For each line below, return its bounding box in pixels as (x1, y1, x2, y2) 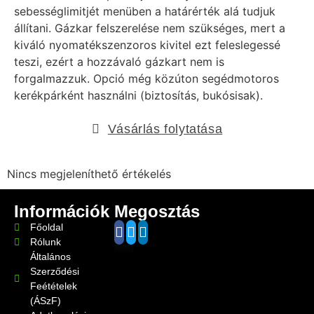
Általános (29, 251, 71, 263)
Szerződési (29, 266, 79, 278)
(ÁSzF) (29, 295, 61, 307)
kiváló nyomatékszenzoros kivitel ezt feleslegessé (14, 37, 280, 52)
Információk (14, 202, 109, 221)
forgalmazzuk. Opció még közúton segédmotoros (14, 71, 279, 86)
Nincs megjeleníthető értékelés (7, 167, 171, 182)
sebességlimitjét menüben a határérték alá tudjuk (14, 4, 275, 18)
